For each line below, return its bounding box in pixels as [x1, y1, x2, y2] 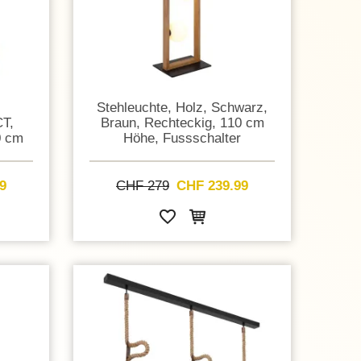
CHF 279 [116, 178, 169, 193]
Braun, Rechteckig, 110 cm [100, 114, 264, 130]
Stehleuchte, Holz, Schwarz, [97, 99, 268, 114]
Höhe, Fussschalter [123, 130, 241, 145]
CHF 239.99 [176, 178, 248, 193]
